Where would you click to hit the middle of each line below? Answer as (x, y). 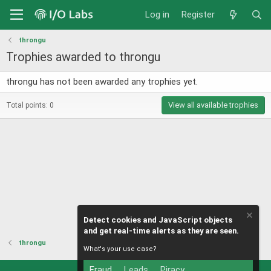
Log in (158, 14)
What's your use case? (120, 249)
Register (198, 14)
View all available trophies (213, 105)
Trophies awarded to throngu (83, 57)
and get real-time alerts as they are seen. (161, 231)
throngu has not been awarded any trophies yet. (102, 82)
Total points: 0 (30, 105)
